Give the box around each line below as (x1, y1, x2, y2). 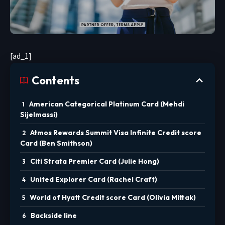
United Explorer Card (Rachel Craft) (30, 175, 157, 184)
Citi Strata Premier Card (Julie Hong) (30, 157, 159, 166)
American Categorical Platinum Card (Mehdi (29, 99, 184, 109)
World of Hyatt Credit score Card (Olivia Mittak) (30, 193, 196, 202)
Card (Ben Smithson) (20, 139, 92, 148)
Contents (32, 73, 79, 88)
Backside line (31, 211, 77, 220)
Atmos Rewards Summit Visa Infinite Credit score (30, 128, 201, 138)
